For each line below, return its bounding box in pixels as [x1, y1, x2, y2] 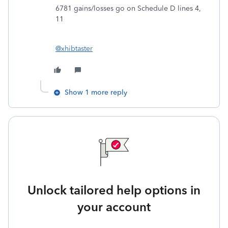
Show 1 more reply [65, 88, 127, 97]
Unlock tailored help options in [27, 183, 201, 198]
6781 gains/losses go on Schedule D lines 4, [55, 4, 201, 13]
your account [77, 199, 151, 215]
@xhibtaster [55, 44, 93, 53]
